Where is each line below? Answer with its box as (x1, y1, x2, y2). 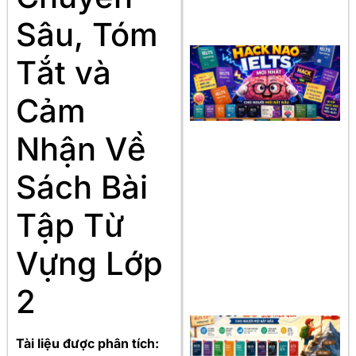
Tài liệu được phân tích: (16, 335, 159, 351)
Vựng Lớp (16, 243, 163, 283)
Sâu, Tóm (16, 14, 158, 54)
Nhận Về (16, 129, 146, 168)
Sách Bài (16, 167, 148, 207)
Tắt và (16, 52, 111, 92)
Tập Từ (16, 205, 124, 245)
